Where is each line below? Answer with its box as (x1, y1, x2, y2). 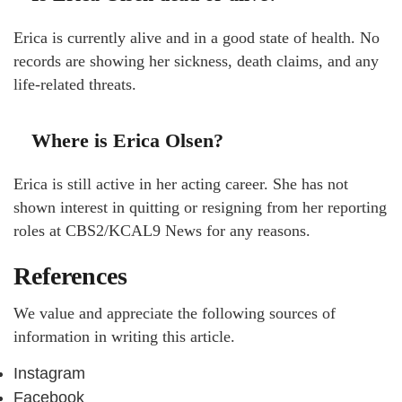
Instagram (13, 364, 85, 383)
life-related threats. (13, 75, 136, 94)
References (13, 262, 127, 291)
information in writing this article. (13, 328, 235, 346)
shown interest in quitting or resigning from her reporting (13, 198, 387, 217)
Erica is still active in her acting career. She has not (13, 175, 348, 194)
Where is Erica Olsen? (31, 129, 223, 153)
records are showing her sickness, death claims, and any (13, 52, 379, 71)
